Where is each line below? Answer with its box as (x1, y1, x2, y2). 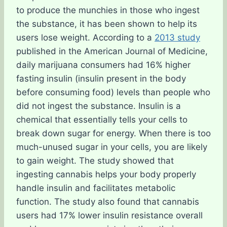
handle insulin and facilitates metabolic (16, 183, 175, 193)
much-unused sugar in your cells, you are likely (16, 142, 207, 152)
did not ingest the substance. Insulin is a (16, 101, 181, 111)
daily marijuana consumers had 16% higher (16, 60, 191, 70)
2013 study (155, 32, 200, 43)
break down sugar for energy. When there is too (16, 128, 211, 138)
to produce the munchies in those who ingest (16, 5, 200, 15)
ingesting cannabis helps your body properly (16, 169, 196, 179)
